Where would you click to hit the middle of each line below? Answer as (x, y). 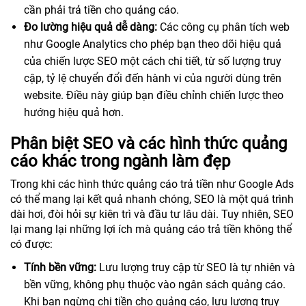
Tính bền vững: (60, 267)
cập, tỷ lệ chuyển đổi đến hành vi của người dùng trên (153, 78)
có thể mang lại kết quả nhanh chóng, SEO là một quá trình (152, 199)
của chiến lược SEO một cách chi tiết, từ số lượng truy (153, 61)
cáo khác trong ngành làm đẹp (120, 161)
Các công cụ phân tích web (223, 27)
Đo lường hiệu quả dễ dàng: (91, 27)
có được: (31, 244)
